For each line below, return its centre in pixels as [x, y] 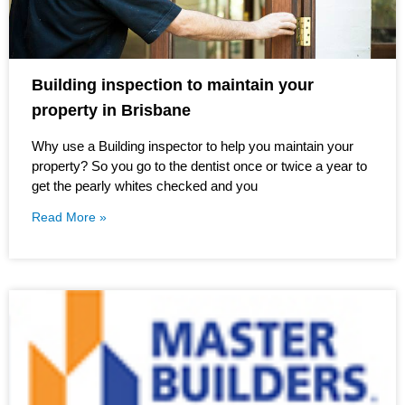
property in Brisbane [111, 110]
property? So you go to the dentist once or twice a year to [199, 165]
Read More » [69, 217]
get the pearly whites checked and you [145, 185]
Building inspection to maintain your [173, 85]
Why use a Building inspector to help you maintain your [193, 146]
